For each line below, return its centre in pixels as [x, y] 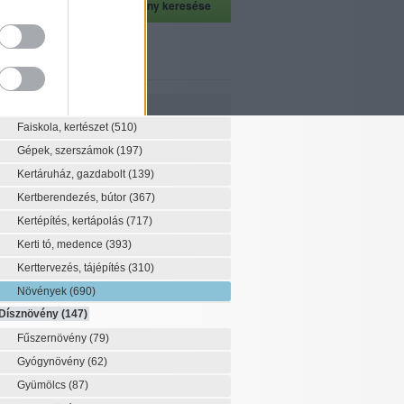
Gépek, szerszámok [66, 151]
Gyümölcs [42, 385]
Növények [43, 291]
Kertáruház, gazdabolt [72, 174]
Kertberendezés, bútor [73, 197]
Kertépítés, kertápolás [71, 221]
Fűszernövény [53, 338]
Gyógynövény [52, 362]
